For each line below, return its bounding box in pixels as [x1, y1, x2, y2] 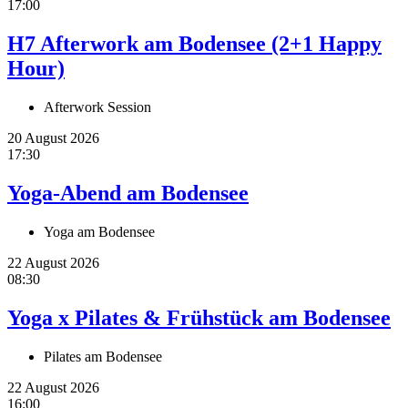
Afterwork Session [44, 99, 151, 116]
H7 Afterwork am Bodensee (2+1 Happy [7, 32, 382, 56]
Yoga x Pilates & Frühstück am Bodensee [7, 305, 391, 330]
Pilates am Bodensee [44, 348, 162, 364]
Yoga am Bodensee [44, 223, 155, 240]
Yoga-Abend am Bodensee [7, 181, 249, 206]
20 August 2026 [7, 130, 99, 147]
